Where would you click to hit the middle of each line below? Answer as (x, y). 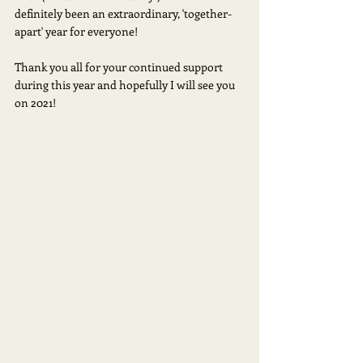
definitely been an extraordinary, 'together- (123, 13)
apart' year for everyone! (79, 31)
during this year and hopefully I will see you (126, 84)
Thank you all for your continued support (120, 66)
